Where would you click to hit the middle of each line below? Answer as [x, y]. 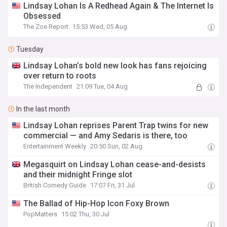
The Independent [48, 86]
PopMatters [41, 214]
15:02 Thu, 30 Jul [86, 214]
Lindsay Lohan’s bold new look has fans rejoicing [115, 66]
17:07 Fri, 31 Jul [113, 185]
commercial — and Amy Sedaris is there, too [106, 136]
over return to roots [60, 76]
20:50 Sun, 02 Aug [117, 146]
